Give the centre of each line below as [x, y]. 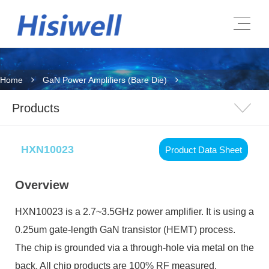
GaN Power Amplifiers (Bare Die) [105, 80]
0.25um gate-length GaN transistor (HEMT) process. [125, 230]
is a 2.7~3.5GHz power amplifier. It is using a [159, 212]
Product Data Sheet [204, 150]
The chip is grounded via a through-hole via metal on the [134, 248]
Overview [42, 185]
